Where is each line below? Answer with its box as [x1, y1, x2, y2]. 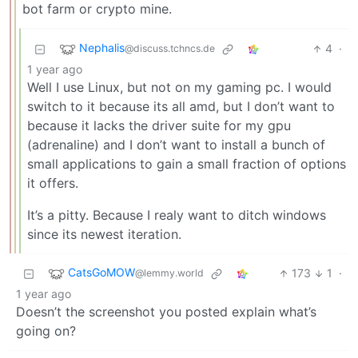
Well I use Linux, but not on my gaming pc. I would [27, 79, 332, 96]
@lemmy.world [135, 267, 204, 280]
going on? [16, 323, 76, 340]
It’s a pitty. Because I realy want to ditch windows [27, 207, 326, 224]
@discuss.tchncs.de [125, 42, 215, 55]
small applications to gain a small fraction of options [27, 156, 346, 173]
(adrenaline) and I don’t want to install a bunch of [27, 137, 325, 153]
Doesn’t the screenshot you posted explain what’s [16, 304, 316, 320]
